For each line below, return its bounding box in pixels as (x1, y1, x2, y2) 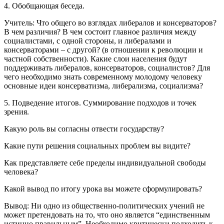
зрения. (4, 107, 29, 116)
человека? (4, 167, 38, 176)
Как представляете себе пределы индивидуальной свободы (4, 158, 206, 167)
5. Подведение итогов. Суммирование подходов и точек (4, 98, 196, 107)
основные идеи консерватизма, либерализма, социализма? (4, 81, 203, 90)
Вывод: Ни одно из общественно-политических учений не (4, 201, 204, 210)
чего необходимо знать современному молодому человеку (4, 72, 202, 81)
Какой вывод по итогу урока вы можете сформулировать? (4, 184, 202, 193)
